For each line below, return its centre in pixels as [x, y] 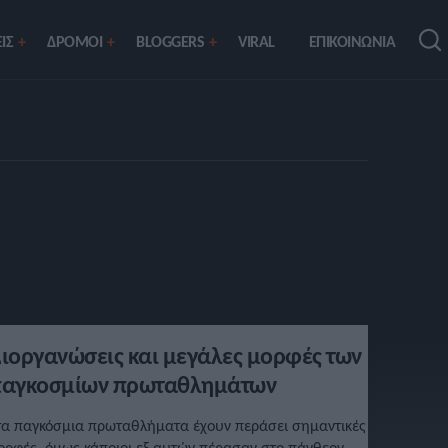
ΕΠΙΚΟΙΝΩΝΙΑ [351, 41]
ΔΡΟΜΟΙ [74, 41]
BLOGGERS [170, 41]
